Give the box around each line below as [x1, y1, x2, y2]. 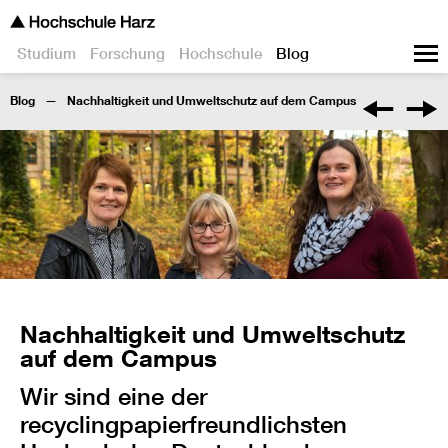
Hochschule [179, 44, 262, 63]
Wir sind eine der [20, 382, 207, 411]
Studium [17, 44, 76, 63]
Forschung [90, 44, 165, 63]
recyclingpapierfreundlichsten [20, 410, 347, 439]
